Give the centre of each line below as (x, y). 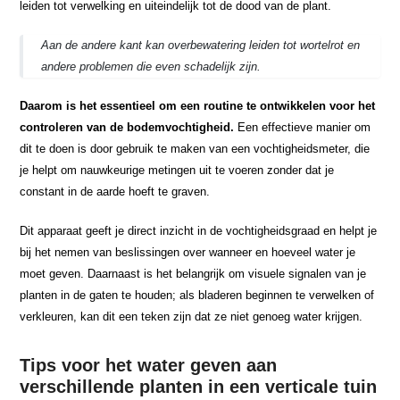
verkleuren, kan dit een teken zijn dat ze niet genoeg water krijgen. (192, 316)
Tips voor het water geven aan (149, 365)
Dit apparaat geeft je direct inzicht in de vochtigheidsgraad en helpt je (199, 230)
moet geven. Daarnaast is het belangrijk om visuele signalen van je (193, 273)
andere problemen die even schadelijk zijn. (151, 66)
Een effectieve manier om (303, 127)
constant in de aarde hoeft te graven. (115, 191)
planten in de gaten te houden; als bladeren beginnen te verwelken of (197, 295)
